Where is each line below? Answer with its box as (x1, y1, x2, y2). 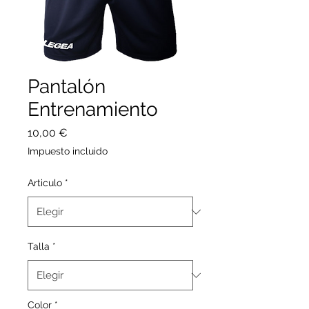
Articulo (28, 177, 62, 188)
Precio (67, 126, 99, 139)
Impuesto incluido (28, 146, 108, 157)
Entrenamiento (28, 98, 158, 121)
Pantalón (28, 75, 106, 98)
